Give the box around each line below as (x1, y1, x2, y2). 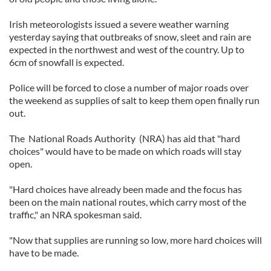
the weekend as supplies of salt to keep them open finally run (9, 94, 260, 106)
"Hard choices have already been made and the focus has (9, 183, 242, 195)
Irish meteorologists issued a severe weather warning (9, 18, 229, 30)
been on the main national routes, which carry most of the (9, 196, 246, 207)
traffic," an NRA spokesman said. (9, 209, 142, 220)
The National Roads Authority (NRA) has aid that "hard (9, 132, 240, 144)
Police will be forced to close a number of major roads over (9, 82, 249, 93)
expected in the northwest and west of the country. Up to (9, 44, 244, 55)
